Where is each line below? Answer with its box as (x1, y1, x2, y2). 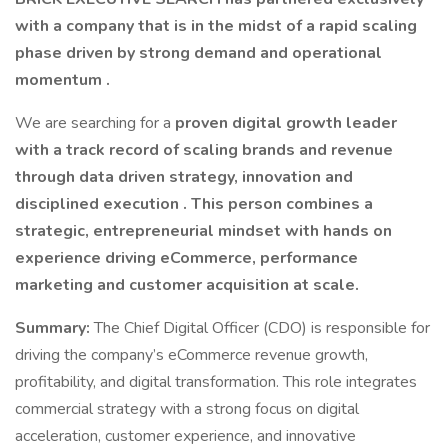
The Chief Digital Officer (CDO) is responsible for (94, 317, 430, 339)
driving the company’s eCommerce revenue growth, (15, 344, 368, 366)
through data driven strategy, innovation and (15, 166, 353, 188)
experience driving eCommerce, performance (15, 247, 358, 269)
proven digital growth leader (175, 112, 397, 134)
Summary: (15, 317, 94, 339)
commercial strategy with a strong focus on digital (15, 398, 359, 420)
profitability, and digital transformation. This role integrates (15, 371, 417, 393)
